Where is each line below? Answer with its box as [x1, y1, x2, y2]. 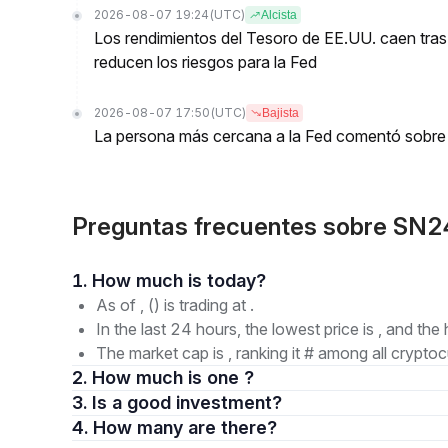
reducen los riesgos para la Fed [94, 52, 317, 72]
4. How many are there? [188, 417, 277, 438]
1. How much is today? [207, 270, 266, 291]
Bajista [262, 106, 299, 120]
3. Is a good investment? [112, 392, 282, 413]
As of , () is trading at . [96, 295, 254, 315]
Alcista [261, 8, 297, 22]
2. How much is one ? [92, 367, 254, 388]
